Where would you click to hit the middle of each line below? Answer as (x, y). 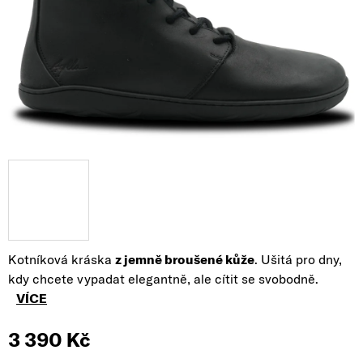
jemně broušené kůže (189, 259)
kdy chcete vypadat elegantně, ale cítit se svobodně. (165, 279)
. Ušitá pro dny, (298, 259)
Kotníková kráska (62, 259)
